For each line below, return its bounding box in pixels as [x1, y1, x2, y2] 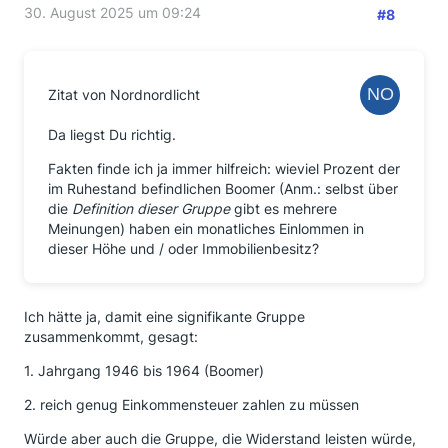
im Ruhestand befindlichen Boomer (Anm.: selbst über [48, 180, 398, 197]
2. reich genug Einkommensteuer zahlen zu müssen [24, 396, 359, 413]
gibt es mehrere [230, 200, 337, 217]
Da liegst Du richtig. [48, 126, 176, 143]
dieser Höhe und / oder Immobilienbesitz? [48, 240, 319, 257]
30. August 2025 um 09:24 [24, 4, 201, 21]
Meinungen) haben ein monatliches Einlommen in [48, 220, 364, 237]
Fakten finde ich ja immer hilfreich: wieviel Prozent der [48, 160, 400, 177]
